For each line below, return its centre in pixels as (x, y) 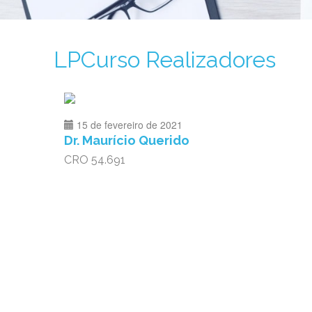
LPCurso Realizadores (165, 60)
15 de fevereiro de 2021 (130, 125)
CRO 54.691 (95, 160)
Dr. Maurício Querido (127, 140)
